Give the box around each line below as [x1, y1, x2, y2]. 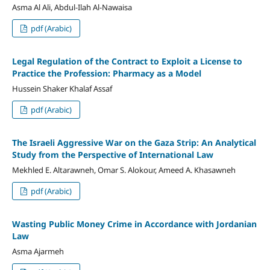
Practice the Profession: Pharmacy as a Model [11, 67, 201, 79]
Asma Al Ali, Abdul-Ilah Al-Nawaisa [11, 1, 132, 13]
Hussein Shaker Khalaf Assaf [11, 83, 112, 94]
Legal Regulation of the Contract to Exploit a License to [11, 55, 242, 67]
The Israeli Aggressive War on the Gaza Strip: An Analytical [11, 136, 256, 148]
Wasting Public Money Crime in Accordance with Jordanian [11, 218, 257, 230]
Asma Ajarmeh [11, 245, 64, 257]
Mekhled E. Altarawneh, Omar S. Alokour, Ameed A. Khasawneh [11, 164, 236, 175]
